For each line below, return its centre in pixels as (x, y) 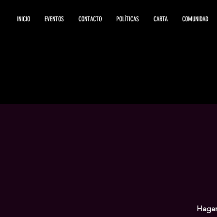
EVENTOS (54, 19)
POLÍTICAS (128, 19)
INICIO (23, 19)
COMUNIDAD (195, 19)
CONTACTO (90, 19)
